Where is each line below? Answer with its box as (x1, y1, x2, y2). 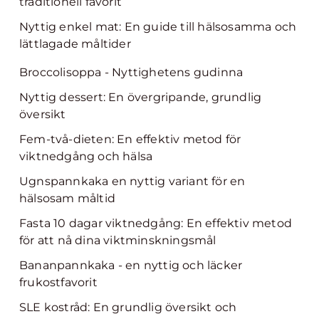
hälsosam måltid (19, 192, 115, 205)
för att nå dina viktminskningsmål (19, 234, 216, 247)
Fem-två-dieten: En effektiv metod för (19, 132, 241, 146)
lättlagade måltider (19, 37, 131, 51)
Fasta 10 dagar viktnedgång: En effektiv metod (19, 216, 293, 230)
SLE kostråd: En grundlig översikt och (19, 300, 237, 314)
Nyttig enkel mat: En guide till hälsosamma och (19, 20, 297, 33)
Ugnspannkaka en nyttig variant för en (19, 174, 246, 188)
